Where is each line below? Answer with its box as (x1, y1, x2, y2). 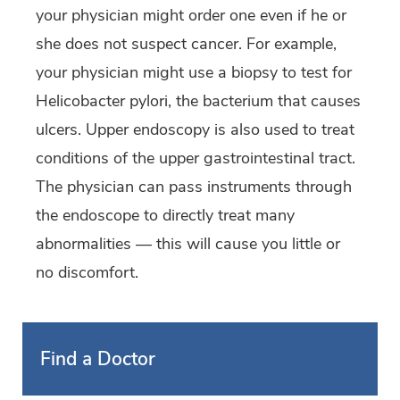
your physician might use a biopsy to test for (36, 62, 352, 84)
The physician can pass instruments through (36, 176, 352, 198)
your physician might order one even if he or (36, 4, 346, 27)
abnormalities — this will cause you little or (36, 233, 340, 255)
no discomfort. (36, 262, 138, 284)
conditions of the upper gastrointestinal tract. (36, 147, 355, 170)
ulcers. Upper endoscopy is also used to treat (36, 119, 354, 141)
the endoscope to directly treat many (36, 204, 295, 227)
